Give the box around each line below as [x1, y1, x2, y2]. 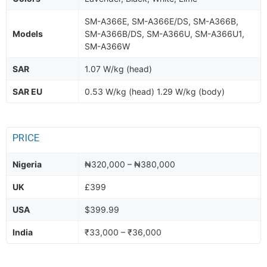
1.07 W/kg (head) [85, 64, 152, 74]
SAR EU [13, 86, 42, 97]
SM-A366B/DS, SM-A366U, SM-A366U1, [85, 29, 244, 39]
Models [13, 29, 43, 39]
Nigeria [13, 159, 42, 169]
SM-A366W [85, 41, 130, 51]
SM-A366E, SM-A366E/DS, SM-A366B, [85, 16, 238, 26]
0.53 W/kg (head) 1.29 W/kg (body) [85, 86, 225, 97]
